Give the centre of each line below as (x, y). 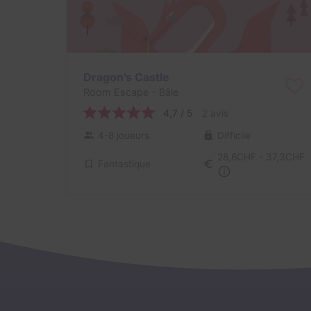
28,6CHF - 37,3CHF (261, 157)
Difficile (234, 135)
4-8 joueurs (124, 135)
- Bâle (163, 92)
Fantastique (124, 164)
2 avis (215, 113)
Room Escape (116, 92)
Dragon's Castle (126, 77)
